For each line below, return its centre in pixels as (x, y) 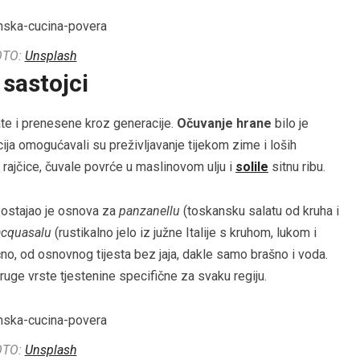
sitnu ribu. (297, 167)
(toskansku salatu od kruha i (260, 211)
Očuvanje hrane (224, 124)
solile (252, 167)
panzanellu (149, 211)
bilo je (290, 124)
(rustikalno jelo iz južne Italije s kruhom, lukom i (184, 233)
